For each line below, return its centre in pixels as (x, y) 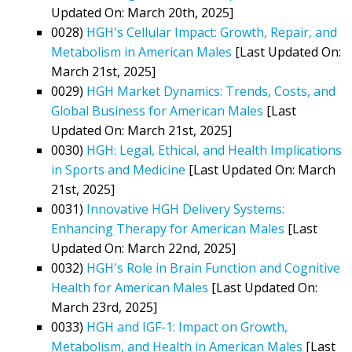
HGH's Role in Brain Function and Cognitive (213, 268)
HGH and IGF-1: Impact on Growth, (187, 326)
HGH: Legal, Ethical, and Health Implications (214, 150)
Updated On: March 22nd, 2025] (143, 248)
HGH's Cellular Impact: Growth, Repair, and (212, 32)
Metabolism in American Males (141, 51)
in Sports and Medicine (118, 169)
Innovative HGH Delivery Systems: (185, 209)
